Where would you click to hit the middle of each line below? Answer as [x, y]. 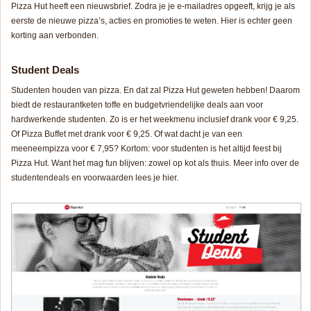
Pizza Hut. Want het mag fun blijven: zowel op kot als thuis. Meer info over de [155, 163]
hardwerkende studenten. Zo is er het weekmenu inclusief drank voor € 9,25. [155, 120]
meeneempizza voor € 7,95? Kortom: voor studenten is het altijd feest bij [146, 149]
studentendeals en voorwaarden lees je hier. [95, 178]
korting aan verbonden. [55, 36]
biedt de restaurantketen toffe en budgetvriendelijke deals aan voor [137, 105]
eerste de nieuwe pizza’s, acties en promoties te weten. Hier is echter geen [152, 21]
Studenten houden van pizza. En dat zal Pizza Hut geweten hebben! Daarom [155, 91]
